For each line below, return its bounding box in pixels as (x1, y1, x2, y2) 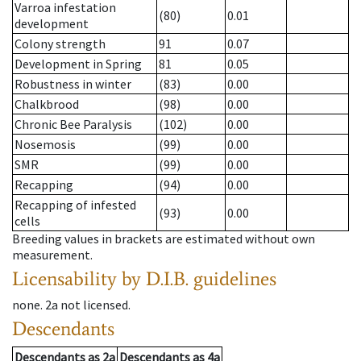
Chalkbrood (15, 96, 79, 113)
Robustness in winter (15, 76, 131, 93)
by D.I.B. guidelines (122, 267, 276, 291)
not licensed (60, 297, 128, 313)
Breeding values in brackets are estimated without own (12, 230, 315, 247)
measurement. (12, 247, 93, 263)
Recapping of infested (15, 197, 136, 214)
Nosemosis (15, 136, 76, 153)
